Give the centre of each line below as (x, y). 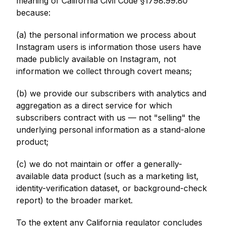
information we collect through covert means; (104, 71)
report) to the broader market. (74, 200)
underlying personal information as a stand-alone (111, 130)
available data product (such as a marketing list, (107, 176)
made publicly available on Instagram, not (96, 59)
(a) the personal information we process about (106, 35)
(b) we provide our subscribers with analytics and (111, 93)
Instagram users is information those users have (109, 47)
